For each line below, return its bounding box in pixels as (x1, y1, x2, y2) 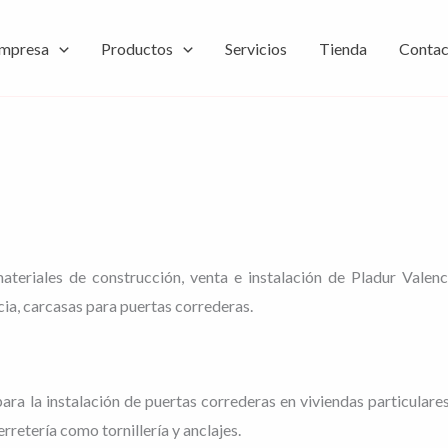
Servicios (224, 38, 287, 58)
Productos (101, 38, 173, 58)
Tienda (318, 38, 367, 58)
